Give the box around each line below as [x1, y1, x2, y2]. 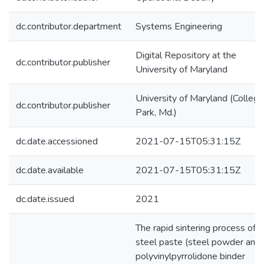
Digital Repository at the [136, 49, 236, 62]
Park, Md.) [136, 106, 177, 119]
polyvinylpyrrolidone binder [136, 250, 245, 263]
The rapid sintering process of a [136, 222, 263, 235]
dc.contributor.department [16, 20, 121, 33]
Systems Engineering [136, 20, 222, 33]
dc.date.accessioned [16, 135, 98, 148]
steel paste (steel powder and [136, 236, 260, 249]
